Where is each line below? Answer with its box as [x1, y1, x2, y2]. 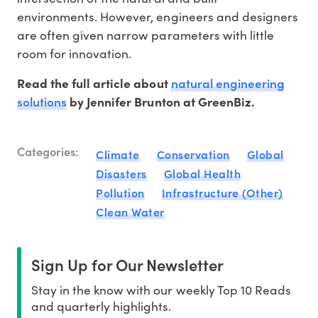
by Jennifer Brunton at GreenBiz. [67, 93, 255, 111]
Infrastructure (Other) [161, 185, 283, 201]
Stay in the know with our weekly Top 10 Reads [31, 281, 291, 299]
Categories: [17, 143, 79, 160]
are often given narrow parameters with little [17, 26, 274, 44]
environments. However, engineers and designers [17, 8, 298, 26]
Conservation [156, 146, 230, 163]
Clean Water [96, 204, 165, 220]
